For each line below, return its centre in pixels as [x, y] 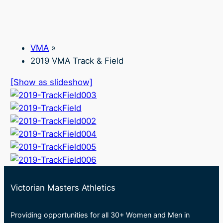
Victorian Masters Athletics [63, 188]
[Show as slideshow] [52, 82]
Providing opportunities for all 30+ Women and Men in [100, 215]
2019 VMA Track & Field [77, 61]
